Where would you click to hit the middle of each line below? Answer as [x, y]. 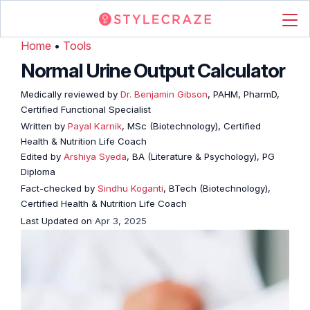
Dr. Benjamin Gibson [163, 94]
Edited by [42, 156]
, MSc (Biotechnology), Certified [191, 126]
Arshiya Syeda [95, 156]
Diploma [38, 172]
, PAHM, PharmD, [244, 94]
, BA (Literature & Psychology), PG [201, 156]
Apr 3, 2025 [121, 221]
